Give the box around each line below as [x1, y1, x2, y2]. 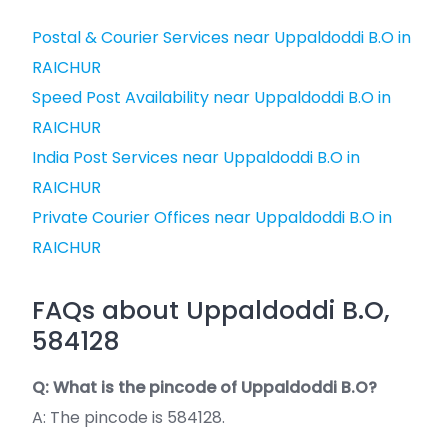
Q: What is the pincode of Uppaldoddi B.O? [32, 376, 377, 399]
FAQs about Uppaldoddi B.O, [32, 293, 390, 328]
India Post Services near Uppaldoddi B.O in [32, 146, 360, 169]
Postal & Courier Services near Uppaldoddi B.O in [32, 26, 411, 49]
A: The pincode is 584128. [32, 406, 225, 429]
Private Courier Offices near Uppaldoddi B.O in [32, 206, 392, 229]
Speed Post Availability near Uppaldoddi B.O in [32, 86, 391, 109]
